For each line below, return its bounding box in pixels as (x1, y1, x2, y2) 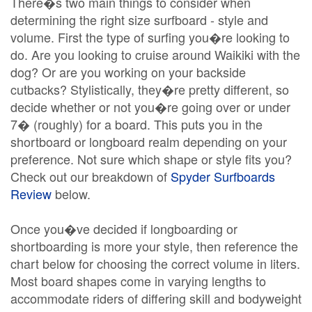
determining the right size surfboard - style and (10, 10, 268, 29)
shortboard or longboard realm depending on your (10, 132, 287, 150)
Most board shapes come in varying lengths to (10, 272, 266, 290)
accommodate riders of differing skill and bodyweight (10, 289, 302, 307)
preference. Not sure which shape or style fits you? (10, 150, 292, 168)
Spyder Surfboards (171, 167, 275, 185)
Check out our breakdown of (10, 167, 171, 185)
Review (10, 185, 52, 203)
